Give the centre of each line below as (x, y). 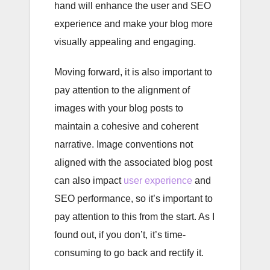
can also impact (89, 181)
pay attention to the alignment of (122, 90)
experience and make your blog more (133, 24)
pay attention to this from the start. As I (134, 217)
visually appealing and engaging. (125, 42)
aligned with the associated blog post (133, 163)
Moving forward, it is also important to (133, 72)
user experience (158, 181)
